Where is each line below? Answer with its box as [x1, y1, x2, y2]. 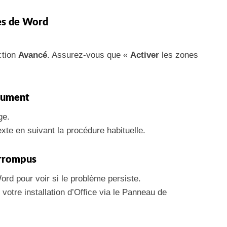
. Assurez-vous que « [47, 50, 130, 60]
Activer [130, 50, 159, 60]
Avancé [18, 50, 47, 60]
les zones [159, 50, 198, 60]
